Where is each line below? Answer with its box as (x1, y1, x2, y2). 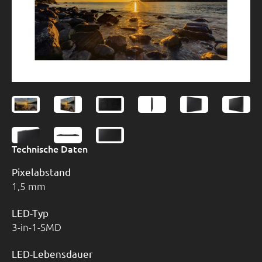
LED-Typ (12, 206, 49, 219)
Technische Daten (12, 142, 88, 156)
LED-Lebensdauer (12, 247, 93, 260)
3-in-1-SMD (12, 220, 61, 234)
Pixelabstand (12, 166, 71, 178)
